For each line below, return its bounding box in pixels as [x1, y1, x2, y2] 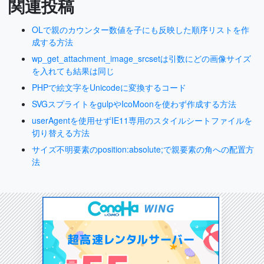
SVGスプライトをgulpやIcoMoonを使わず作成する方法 [32, 97, 236, 110]
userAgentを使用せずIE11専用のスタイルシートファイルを [32, 114, 252, 126]
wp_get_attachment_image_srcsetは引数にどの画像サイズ [32, 52, 251, 64]
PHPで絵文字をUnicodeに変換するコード [32, 81, 186, 93]
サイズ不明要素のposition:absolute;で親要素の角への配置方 [32, 143, 254, 155]
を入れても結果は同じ [32, 64, 114, 77]
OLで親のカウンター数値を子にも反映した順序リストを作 [32, 23, 249, 35]
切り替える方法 [32, 126, 90, 138]
